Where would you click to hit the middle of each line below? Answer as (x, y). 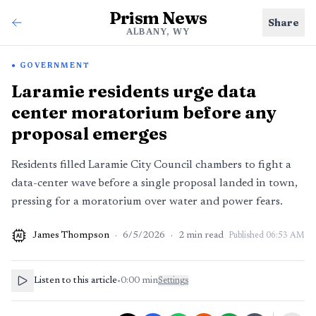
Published (247, 236)
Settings (173, 281)
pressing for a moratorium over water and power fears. (147, 202)
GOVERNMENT (55, 66)
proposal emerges (89, 134)
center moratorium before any (144, 113)
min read (205, 236)
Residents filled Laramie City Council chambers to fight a (151, 165)
